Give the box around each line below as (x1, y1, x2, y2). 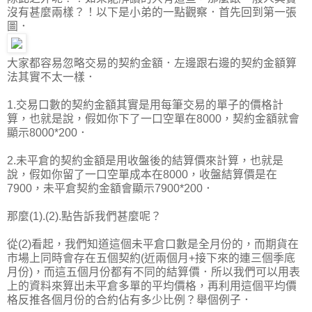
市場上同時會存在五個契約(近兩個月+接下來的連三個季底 (7, 251, 295, 264)
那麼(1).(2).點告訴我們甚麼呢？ (7, 210, 162, 222)
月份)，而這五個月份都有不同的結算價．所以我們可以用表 (7, 265, 300, 278)
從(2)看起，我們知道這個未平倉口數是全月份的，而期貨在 (7, 237, 299, 250)
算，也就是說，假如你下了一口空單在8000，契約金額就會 (7, 112, 299, 125)
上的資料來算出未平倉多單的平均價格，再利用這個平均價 (7, 279, 297, 292)
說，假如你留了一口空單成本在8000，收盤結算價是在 (7, 168, 277, 180)
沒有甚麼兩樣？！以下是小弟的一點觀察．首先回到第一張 (7, 6, 297, 18)
